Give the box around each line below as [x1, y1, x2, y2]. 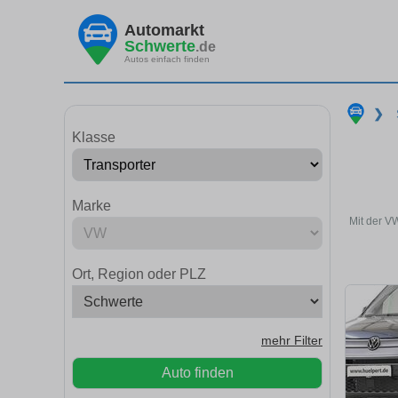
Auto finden [161, 365, 234, 380]
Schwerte [124, 36, 195, 55]
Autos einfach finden [124, 53, 210, 64]
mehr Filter [261, 334, 322, 347]
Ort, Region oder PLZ [72, 267, 206, 282]
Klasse [72, 130, 115, 145]
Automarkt [124, 20, 204, 39]
